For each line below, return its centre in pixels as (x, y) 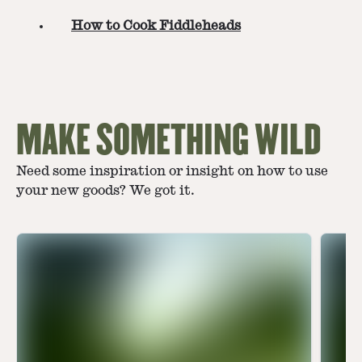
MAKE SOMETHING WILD (169, 141)
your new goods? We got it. (105, 191)
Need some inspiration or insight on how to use (172, 172)
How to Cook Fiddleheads (156, 26)
